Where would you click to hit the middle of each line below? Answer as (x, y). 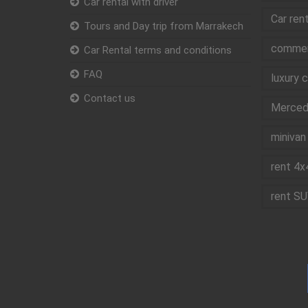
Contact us (110, 99)
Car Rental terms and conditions (158, 51)
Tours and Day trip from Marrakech (164, 26)
